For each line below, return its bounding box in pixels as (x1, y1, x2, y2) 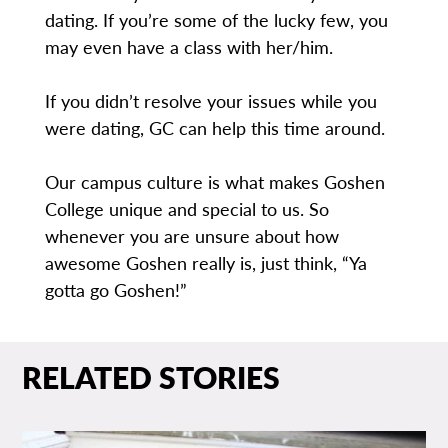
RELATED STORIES (22, 355, 281, 398)
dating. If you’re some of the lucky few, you (44, 7, 388, 33)
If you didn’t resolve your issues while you (44, 88, 377, 114)
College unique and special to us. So (44, 196, 329, 222)
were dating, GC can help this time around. (44, 115, 385, 141)
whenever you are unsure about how (44, 223, 339, 249)
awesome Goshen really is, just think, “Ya (44, 250, 367, 276)
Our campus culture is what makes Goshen (44, 169, 385, 195)
